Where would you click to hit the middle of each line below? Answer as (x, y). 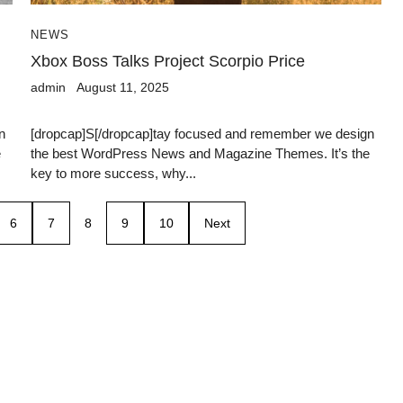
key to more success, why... (113, 173)
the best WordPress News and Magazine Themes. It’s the (200, 153)
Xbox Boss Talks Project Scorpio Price (168, 61)
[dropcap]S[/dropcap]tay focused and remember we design (202, 133)
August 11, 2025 (123, 87)
